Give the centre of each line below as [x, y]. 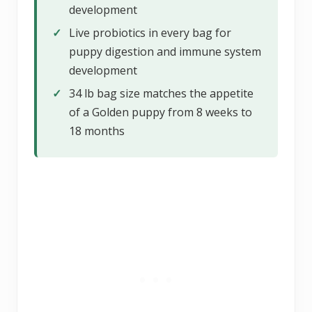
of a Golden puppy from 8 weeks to [161, 112]
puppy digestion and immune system [165, 51]
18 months [97, 131]
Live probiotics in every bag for [150, 32]
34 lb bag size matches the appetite [161, 93]
